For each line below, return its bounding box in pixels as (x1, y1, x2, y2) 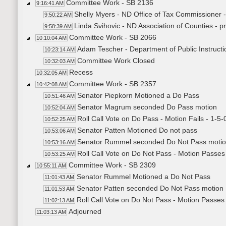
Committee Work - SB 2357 (69, 80, 156, 88)
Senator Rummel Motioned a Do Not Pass (77, 173, 210, 181)
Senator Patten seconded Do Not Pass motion (77, 184, 223, 193)
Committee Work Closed (77, 56, 155, 65)
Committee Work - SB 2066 (69, 33, 156, 42)
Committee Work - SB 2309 (69, 161, 156, 169)
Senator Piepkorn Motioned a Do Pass (77, 91, 199, 100)
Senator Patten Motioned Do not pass (77, 126, 197, 135)
